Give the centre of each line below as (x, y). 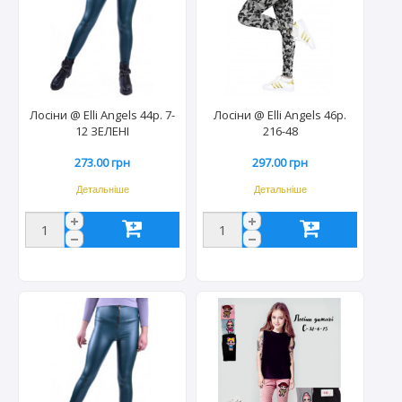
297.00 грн (280, 163)
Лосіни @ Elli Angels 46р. (280, 115)
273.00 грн (103, 163)
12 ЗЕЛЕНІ (103, 131)
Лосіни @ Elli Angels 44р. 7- (103, 115)
